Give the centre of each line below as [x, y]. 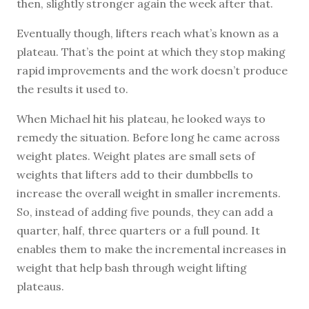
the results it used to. [72, 89]
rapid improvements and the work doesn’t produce [152, 70]
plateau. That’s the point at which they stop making [151, 51]
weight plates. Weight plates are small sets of [136, 156]
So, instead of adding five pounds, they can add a [145, 211]
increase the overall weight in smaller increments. [149, 193]
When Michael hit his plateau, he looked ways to [141, 118]
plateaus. [40, 286]
